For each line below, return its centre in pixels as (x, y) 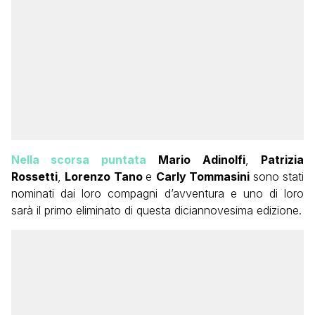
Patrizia (283, 160)
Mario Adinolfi (202, 160)
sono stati (278, 177)
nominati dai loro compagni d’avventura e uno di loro (157, 194)
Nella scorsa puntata (79, 160)
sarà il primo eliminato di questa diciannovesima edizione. (156, 211)
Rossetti (34, 177)
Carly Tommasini (204, 177)
